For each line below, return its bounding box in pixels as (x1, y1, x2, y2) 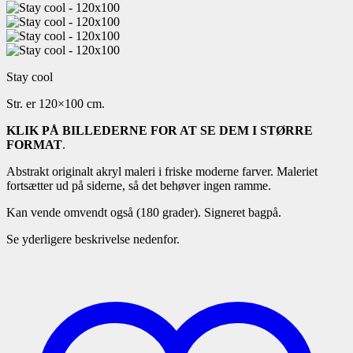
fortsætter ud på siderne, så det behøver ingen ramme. (6, 178, 271, 192)
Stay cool (6, 69, 53, 84)
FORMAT (6, 137, 62, 151)
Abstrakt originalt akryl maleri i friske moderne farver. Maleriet (6, 164, 318, 178)
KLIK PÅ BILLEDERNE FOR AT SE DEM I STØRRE (6, 123, 313, 137)
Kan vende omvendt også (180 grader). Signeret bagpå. (6, 205, 281, 219)
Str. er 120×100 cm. (6, 96, 105, 110)
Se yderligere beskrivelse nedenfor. (6, 232, 180, 246)
